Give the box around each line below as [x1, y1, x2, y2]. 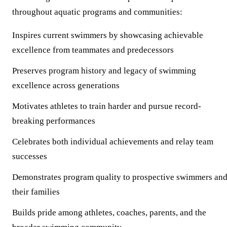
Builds [12, 207, 35, 217]
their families [12, 186, 60, 197]
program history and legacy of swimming [47, 65, 196, 75]
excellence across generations [12, 80, 120, 90]
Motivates [12, 101, 48, 111]
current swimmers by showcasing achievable [41, 30, 203, 40]
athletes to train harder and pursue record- [48, 101, 201, 111]
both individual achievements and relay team [50, 136, 213, 146]
